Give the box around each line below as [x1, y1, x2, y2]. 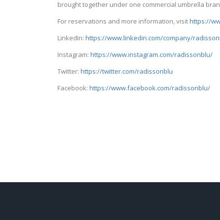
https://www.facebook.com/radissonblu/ [89, 83, 210, 93]
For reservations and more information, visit [57, 17, 190, 26]
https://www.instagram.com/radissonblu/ [90, 50, 213, 59]
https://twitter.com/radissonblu [81, 67, 173, 76]
